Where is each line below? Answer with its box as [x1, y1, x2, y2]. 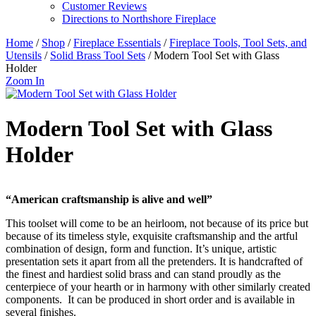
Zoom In [6, 75, 44, 87]
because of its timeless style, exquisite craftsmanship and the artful [6, 230, 298, 243]
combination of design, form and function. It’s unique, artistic [6, 243, 276, 255]
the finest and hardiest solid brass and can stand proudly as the [6, 268, 281, 281]
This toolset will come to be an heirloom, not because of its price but [6, 217, 308, 230]
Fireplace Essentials [73, 37, 161, 49]
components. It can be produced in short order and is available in [6, 293, 295, 306]
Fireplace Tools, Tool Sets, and [169, 37, 307, 49]
